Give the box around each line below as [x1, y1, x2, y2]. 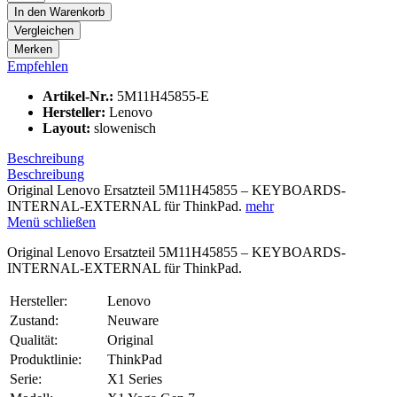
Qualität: [10, 331, 58, 347]
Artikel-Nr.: [43, 88, 117, 104]
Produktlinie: [10, 351, 82, 367]
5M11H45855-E [117, 88, 209, 104]
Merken [14, 42, 52, 56]
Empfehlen [7, 58, 68, 74]
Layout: [43, 120, 94, 136]
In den [14, 4, 46, 19]
